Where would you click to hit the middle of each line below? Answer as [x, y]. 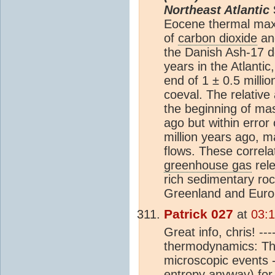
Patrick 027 [199, 215]
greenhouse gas [208, 165]
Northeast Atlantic [217, 10]
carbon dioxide [218, 38]
